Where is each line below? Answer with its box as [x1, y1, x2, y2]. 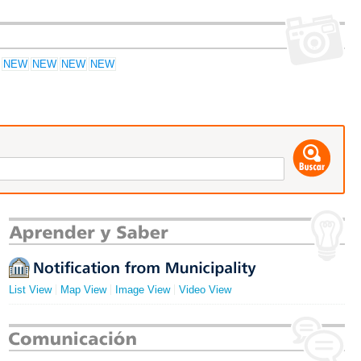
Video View [179, 284, 231, 296]
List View [9, 284, 52, 296]
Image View [115, 284, 170, 296]
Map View [60, 284, 106, 296]
